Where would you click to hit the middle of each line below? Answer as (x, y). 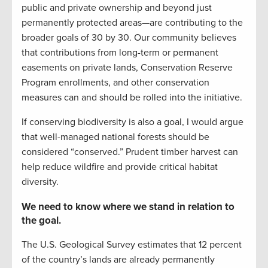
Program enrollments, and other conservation (115, 83)
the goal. (41, 221)
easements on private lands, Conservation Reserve (127, 68)
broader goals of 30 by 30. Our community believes (129, 38)
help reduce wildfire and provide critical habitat (120, 167)
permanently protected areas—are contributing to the (132, 23)
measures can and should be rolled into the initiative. (132, 98)
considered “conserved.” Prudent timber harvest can (130, 152)
